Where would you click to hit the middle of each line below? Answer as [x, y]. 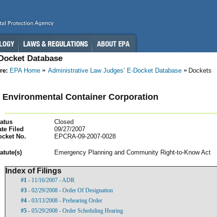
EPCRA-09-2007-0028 [85, 136]
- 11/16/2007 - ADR [51, 180]
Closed [64, 122]
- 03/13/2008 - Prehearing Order [64, 200]
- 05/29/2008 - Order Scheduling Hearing [75, 210]
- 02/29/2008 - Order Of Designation [70, 190]
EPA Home [25, 70]
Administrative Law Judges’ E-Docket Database [115, 70]
